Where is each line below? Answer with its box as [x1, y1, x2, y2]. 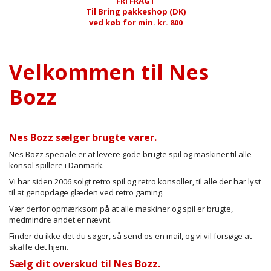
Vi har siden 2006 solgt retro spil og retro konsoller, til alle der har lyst [9, 175, 261, 187]
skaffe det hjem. [9, 241, 70, 252]
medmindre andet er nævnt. [9, 214, 112, 225]
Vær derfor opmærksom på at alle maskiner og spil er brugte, [9, 203, 233, 214]
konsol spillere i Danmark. [9, 159, 106, 171]
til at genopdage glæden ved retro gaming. [9, 186, 164, 198]
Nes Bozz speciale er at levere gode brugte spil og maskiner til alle [9, 148, 252, 160]
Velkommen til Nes [9, 57, 209, 86]
